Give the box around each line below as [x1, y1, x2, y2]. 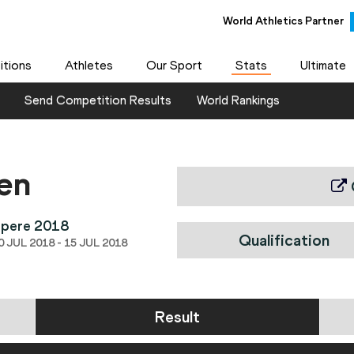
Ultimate [299, 58, 346, 73]
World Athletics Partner [222, 13, 344, 28]
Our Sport [145, 58, 202, 73]
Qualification [238, 231, 330, 250]
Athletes [64, 58, 113, 73]
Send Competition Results [24, 92, 171, 108]
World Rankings [197, 92, 280, 108]
